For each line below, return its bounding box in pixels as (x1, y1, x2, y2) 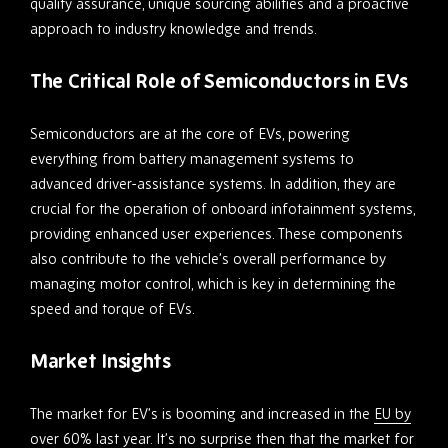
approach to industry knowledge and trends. (30, 19, 317, 39)
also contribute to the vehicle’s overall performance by (30, 249, 386, 269)
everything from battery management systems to (30, 149, 354, 169)
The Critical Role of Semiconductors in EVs (30, 68, 408, 95)
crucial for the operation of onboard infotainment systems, (30, 199, 415, 219)
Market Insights (30, 348, 171, 375)
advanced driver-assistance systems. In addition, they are (30, 174, 396, 194)
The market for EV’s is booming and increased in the (30, 404, 374, 424)
